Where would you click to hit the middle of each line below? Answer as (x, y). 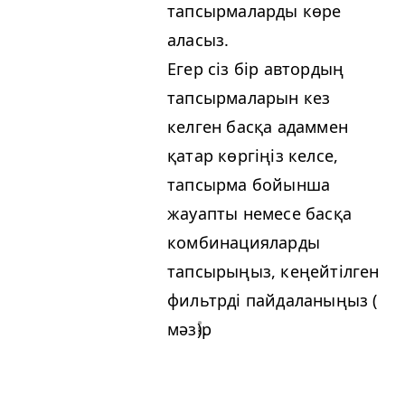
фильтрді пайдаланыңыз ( (273, 300)
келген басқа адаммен (258, 126)
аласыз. (198, 39)
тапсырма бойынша (249, 184)
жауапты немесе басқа (259, 213)
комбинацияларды (244, 242)
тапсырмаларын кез (249, 97)
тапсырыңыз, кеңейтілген (273, 271)
